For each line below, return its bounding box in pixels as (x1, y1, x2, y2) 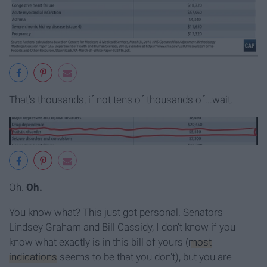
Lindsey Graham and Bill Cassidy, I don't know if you (9, 221, 235, 234)
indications (9, 251, 57, 263)
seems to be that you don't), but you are (57, 251, 232, 263)
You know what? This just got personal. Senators (9, 206, 223, 219)
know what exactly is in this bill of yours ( (9, 236, 188, 249)
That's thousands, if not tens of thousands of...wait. (9, 93, 233, 105)
